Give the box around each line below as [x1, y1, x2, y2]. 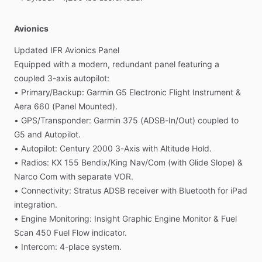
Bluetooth [179, 185, 215, 195]
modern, [78, 59, 110, 69]
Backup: [53, 87, 84, 97]
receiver [127, 185, 158, 195]
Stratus [74, 185, 101, 195]
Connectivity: [21, 185, 71, 195]
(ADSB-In [140, 115, 175, 125]
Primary [21, 87, 50, 97]
